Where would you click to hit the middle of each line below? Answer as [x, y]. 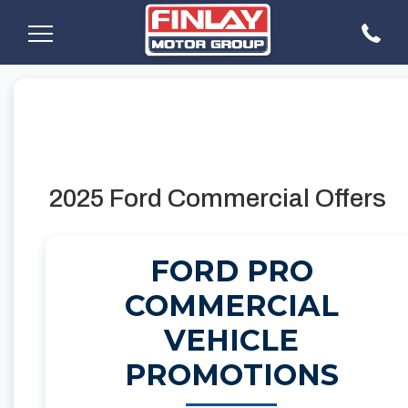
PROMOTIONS [231, 375]
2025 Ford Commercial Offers [218, 198]
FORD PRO [231, 271]
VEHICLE [231, 340]
